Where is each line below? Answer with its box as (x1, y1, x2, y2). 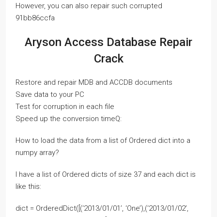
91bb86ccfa (15, 13, 55, 22)
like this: (15, 182, 41, 191)
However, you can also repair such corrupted (15, 1, 162, 10)
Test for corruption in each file (15, 102, 114, 111)
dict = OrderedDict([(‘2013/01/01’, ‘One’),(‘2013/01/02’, (15, 203, 188, 213)
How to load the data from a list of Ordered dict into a (15, 136, 190, 145)
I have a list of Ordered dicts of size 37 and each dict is (15, 170, 196, 179)
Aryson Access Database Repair (25, 35, 192, 49)
